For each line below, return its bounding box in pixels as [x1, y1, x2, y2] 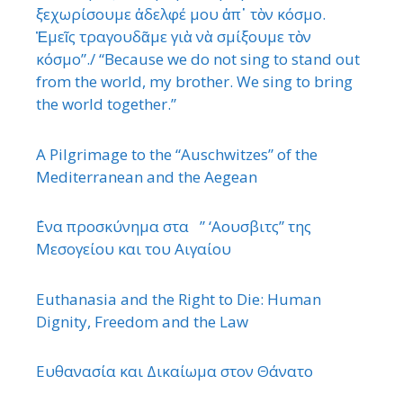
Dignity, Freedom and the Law [36, 310, 248, 332]
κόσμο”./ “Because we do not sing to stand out [36, 49, 360, 70]
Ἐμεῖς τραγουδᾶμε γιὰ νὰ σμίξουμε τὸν [36, 26, 311, 48]
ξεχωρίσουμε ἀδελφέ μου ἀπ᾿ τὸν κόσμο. [36, 4, 326, 25]
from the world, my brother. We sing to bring [36, 71, 353, 93]
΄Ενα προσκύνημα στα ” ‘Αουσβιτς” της [36, 216, 311, 237]
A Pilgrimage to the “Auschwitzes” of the [36, 143, 318, 165]
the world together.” [36, 94, 176, 115]
